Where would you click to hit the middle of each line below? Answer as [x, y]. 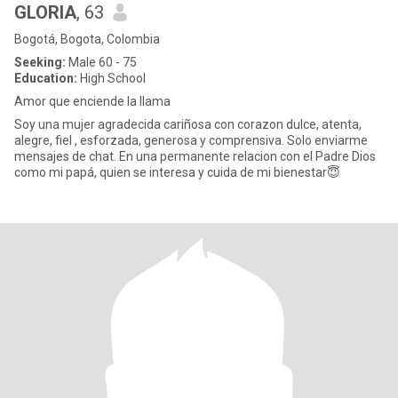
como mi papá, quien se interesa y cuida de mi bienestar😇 [177, 172]
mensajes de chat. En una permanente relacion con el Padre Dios [195, 156]
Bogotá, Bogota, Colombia [87, 39]
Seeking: [40, 62]
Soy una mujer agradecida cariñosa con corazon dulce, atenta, [188, 124]
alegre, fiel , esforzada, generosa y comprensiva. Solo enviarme [35, 140]
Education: [46, 78]
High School [111, 78]
